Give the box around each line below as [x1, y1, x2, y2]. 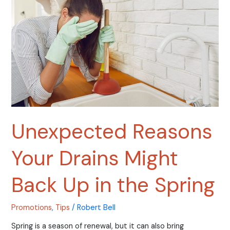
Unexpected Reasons [11, 118, 213, 145]
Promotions [11, 202, 52, 213]
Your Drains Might [11, 144, 179, 171]
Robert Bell [77, 202, 116, 213]
